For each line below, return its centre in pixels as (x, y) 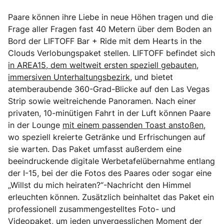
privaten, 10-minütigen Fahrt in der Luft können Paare (109, 113)
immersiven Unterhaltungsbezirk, (70, 77)
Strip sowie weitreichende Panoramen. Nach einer (102, 101)
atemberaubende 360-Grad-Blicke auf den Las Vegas (109, 89)
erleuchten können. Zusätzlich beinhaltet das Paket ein (111, 197)
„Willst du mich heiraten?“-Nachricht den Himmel (99, 185)
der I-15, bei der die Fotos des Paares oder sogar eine (110, 173)
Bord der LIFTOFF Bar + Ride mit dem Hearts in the (105, 41)
